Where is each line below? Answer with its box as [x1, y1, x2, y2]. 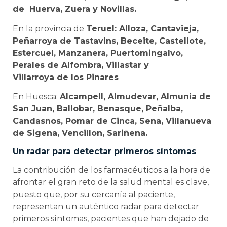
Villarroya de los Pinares [13, 72, 119, 82]
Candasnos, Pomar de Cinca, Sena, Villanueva [13, 116, 211, 126]
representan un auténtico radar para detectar [13, 202, 199, 212]
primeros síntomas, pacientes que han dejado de [13, 214, 209, 224]
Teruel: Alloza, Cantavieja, [86, 23, 199, 33]
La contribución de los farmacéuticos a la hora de [13, 165, 210, 175]
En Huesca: [13, 92, 60, 101]
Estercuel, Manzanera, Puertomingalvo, [13, 48, 183, 58]
